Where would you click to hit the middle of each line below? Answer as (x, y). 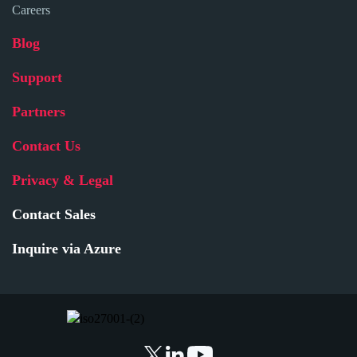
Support (37, 78)
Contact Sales (54, 215)
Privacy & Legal (63, 180)
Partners (39, 112)
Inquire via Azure (67, 249)
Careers (31, 10)
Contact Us (46, 146)
